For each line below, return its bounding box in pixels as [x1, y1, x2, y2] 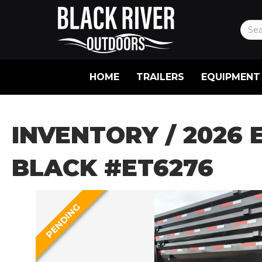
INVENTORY [12, 120, 158, 149]
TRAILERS [136, 71, 184, 82]
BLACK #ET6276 [12, 153, 213, 182]
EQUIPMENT [201, 71, 260, 82]
